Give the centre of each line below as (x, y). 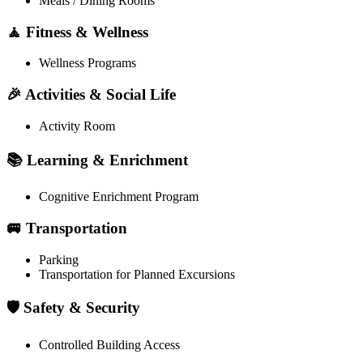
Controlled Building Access (109, 345)
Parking (59, 259)
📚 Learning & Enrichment (97, 160)
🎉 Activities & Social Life (91, 95)
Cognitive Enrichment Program (119, 197)
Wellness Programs (88, 63)
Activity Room (77, 126)
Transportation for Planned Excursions (137, 274)
